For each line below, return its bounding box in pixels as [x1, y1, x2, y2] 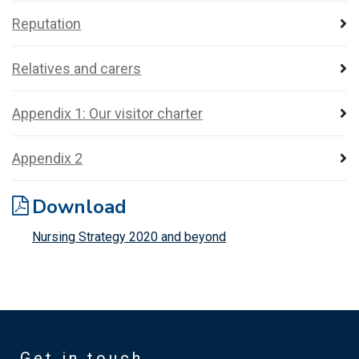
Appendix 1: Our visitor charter [12, 105, 203, 122]
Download [32, 194, 127, 220]
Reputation [12, 15, 81, 32]
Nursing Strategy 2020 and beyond [32, 229, 226, 244]
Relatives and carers [12, 60, 141, 77]
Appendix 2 [12, 150, 83, 167]
